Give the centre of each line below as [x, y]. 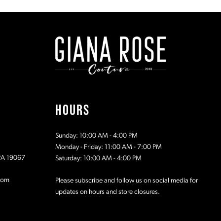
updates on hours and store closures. [107, 192]
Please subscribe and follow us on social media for [126, 181]
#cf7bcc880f [77, 7]
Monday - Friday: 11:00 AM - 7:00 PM [108, 147]
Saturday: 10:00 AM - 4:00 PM [98, 158]
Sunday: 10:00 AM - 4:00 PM [96, 136]
